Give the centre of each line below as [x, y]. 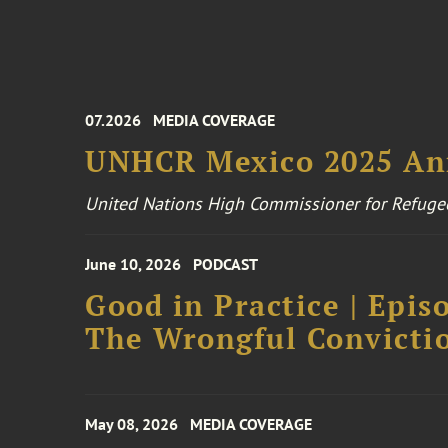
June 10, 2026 [133, 264]
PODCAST [226, 264]
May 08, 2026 [132, 424]
